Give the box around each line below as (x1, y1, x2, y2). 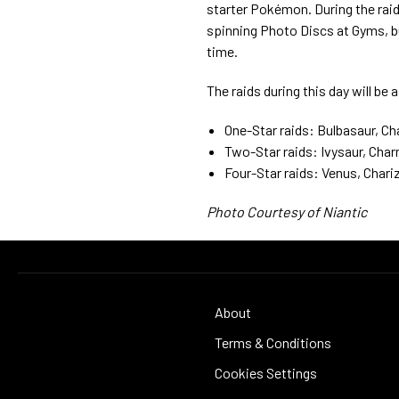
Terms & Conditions (215, 333, 331, 351)
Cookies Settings (215, 363, 317, 381)
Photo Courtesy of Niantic (207, 202, 367, 220)
